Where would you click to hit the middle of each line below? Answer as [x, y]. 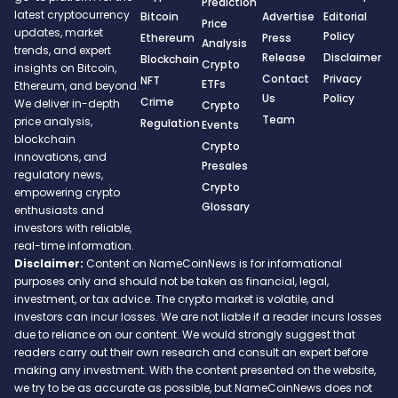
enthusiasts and [59, 211]
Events [220, 124]
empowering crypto [67, 193]
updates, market [59, 33]
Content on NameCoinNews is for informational [213, 264]
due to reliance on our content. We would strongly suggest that [185, 335]
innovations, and [60, 157]
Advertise [289, 16]
